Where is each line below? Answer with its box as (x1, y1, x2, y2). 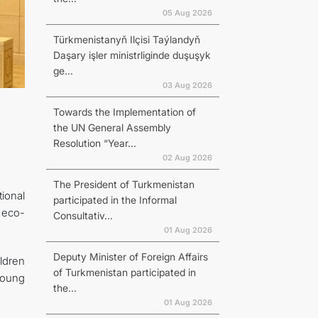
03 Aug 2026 (162, 80, 212, 90)
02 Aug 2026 (162, 153, 212, 163)
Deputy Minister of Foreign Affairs (53, 251, 208, 263)
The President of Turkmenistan (53, 178, 194, 190)
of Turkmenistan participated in (53, 266, 196, 278)
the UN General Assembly (53, 121, 171, 133)
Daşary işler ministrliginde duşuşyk (53, 49, 211, 61)
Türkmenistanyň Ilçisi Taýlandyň (53, 33, 200, 45)
